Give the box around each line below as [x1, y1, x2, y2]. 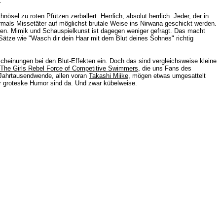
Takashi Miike [89, 72, 128, 79]
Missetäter [16, 20, 48, 27]
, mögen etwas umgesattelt [128, 72, 206, 79]
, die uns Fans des [138, 65, 191, 72]
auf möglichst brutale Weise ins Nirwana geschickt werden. [48, 20, 217, 27]
